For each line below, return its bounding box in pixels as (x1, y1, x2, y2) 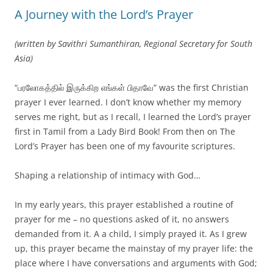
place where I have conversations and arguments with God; (15, 257, 257, 269)
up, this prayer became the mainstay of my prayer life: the (15, 242, 253, 254)
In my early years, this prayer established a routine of (15, 198, 233, 210)
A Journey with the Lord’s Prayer (15, 5, 193, 23)
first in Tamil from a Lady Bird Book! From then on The (15, 125, 235, 137)
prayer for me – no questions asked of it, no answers (15, 213, 229, 225)
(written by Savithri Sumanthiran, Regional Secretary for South (15, 37, 252, 49)
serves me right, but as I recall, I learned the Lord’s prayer (15, 110, 251, 122)
